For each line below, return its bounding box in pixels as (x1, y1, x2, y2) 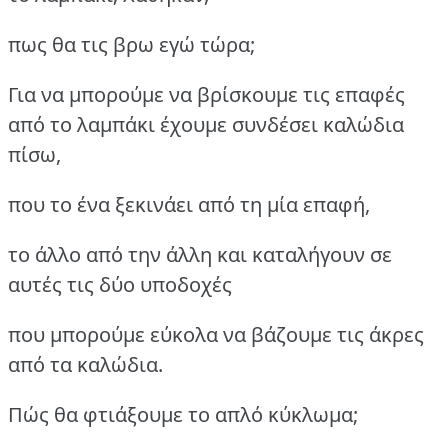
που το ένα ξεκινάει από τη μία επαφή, (8, 190, 370, 218)
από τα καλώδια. (8, 350, 163, 378)
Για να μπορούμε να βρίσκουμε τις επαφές (8, 80, 405, 108)
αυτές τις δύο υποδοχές (8, 270, 232, 298)
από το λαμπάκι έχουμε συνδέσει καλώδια (8, 110, 404, 138)
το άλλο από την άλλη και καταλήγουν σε (8, 240, 392, 268)
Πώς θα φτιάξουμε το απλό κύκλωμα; (8, 400, 358, 428)
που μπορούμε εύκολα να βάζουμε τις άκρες (8, 320, 424, 348)
